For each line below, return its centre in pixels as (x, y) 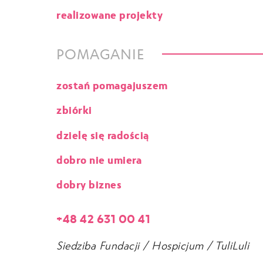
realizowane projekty (109, 14)
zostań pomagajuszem (112, 85)
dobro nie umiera (99, 159)
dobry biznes (89, 183)
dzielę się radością (103, 134)
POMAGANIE (100, 53)
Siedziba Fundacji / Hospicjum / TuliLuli (153, 244)
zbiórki (74, 109)
